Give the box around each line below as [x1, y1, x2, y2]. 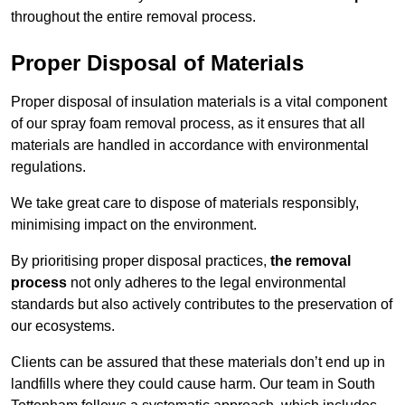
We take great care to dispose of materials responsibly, [11, 195, 359, 212]
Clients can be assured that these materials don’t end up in [11, 354, 385, 371]
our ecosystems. [11, 318, 115, 334]
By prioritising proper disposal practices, [11, 253, 270, 269]
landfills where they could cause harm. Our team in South [11, 376, 375, 392]
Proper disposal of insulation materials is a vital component [11, 94, 387, 110]
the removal [270, 253, 351, 269]
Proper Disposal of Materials [11, 51, 304, 76]
